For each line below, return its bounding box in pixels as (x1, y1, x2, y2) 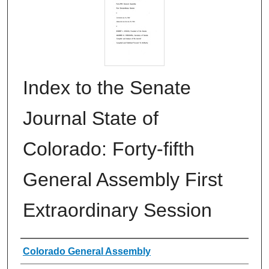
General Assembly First (23, 169, 223, 191)
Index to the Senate (23, 77, 191, 99)
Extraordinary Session (23, 199, 212, 222)
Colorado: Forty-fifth (23, 138, 195, 160)
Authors (20, 243, 70, 260)
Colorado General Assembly (23, 246, 151, 257)
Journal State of (23, 107, 159, 130)
